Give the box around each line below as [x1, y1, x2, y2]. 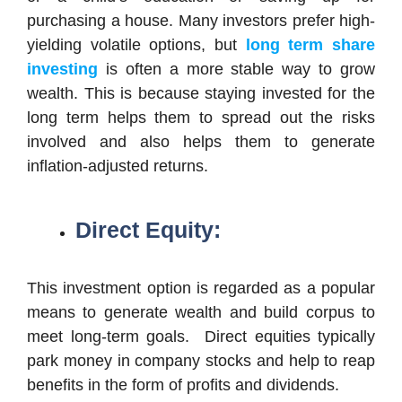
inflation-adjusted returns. [27, 156, 208, 175]
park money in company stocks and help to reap [27, 351, 375, 370]
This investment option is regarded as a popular [27, 278, 375, 297]
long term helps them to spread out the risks [27, 108, 375, 127]
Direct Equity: [75, 216, 221, 242]
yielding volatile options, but [27, 35, 246, 54]
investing [27, 59, 98, 78]
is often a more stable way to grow [98, 59, 375, 78]
